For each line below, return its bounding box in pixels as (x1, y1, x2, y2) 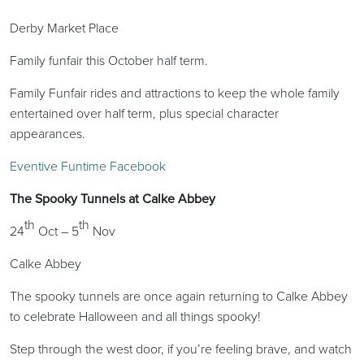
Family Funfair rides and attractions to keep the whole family (10, 84, 340, 102)
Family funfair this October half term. (10, 51, 208, 69)
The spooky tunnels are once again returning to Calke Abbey (10, 287, 348, 305)
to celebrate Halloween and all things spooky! (10, 307, 261, 325)
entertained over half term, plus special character (10, 104, 279, 122)
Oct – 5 (35, 222, 79, 240)
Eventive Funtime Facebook (10, 157, 166, 175)
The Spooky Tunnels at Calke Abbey (10, 189, 215, 207)
